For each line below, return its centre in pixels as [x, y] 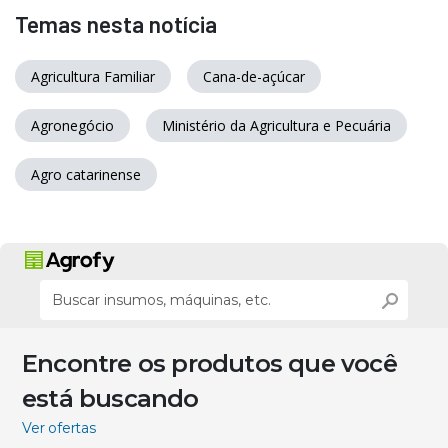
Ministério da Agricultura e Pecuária [276, 125]
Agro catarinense [86, 174]
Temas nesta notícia [116, 23]
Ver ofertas [59, 427]
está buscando [110, 398]
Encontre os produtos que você [209, 363]
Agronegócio [72, 125]
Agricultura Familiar [93, 76]
